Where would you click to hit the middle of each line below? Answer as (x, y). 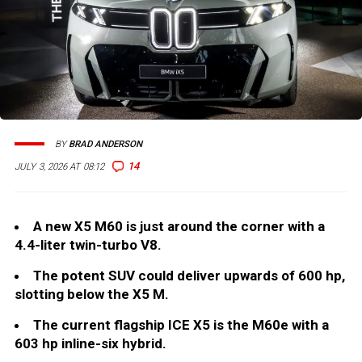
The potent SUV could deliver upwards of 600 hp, (189, 276)
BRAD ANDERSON (105, 144)
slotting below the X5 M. (92, 295)
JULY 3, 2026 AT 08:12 (60, 167)
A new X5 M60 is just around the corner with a (179, 227)
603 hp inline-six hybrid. (90, 344)
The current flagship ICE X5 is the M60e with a (181, 325)
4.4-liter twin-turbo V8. (88, 245)
